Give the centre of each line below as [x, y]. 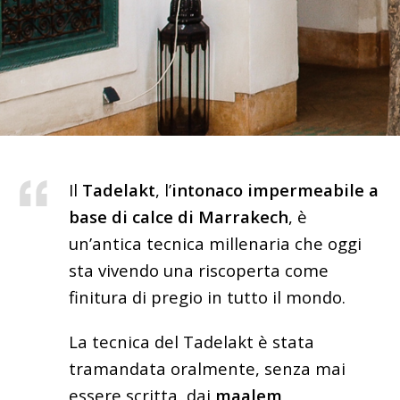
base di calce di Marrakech [179, 217]
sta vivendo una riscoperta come [199, 270]
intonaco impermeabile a [275, 190]
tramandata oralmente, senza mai [208, 368]
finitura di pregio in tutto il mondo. [208, 297]
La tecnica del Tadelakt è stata [192, 342]
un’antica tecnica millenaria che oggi [216, 243]
